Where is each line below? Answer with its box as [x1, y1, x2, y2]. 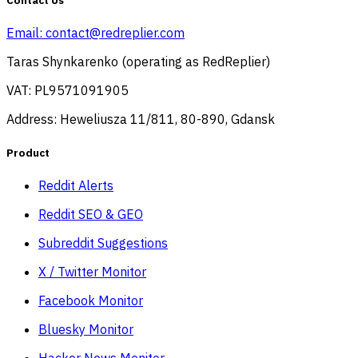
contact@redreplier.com [46, 25, 185, 42]
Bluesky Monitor [38, 320, 133, 337]
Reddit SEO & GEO [38, 205, 143, 222]
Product [6, 145, 50, 160]
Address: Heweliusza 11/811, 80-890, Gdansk [6, 111, 275, 128]
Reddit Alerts [38, 177, 113, 193]
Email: [6, 25, 46, 42]
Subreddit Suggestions [38, 234, 168, 251]
